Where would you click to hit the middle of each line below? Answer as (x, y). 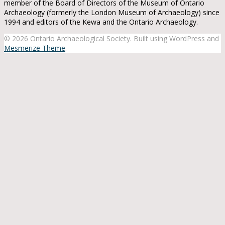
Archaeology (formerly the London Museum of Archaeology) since (112, 12)
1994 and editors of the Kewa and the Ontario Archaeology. (101, 22)
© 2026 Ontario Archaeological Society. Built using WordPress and (111, 38)
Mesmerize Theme (35, 48)
